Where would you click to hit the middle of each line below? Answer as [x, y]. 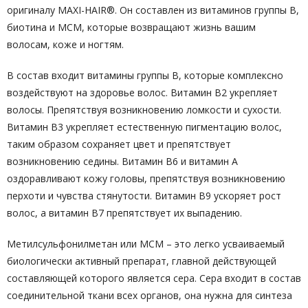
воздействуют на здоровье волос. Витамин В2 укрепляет [142, 92]
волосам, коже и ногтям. [65, 44]
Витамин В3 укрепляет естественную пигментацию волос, [144, 127]
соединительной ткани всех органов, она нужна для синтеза [150, 295]
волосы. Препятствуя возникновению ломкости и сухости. [144, 110]
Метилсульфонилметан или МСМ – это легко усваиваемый [146, 244]
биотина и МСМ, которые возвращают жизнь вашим [131, 27]
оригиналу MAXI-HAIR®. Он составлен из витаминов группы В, [153, 10]
